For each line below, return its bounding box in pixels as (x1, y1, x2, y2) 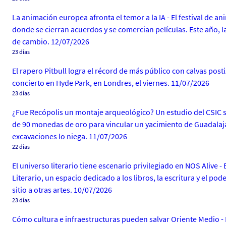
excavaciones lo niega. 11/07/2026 (12, 131, 127, 141)
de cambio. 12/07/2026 (12, 36, 89, 46)
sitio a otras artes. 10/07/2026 (12, 185, 112, 195)
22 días (12, 143, 30, 150)
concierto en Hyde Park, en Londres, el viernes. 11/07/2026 (12, 78, 209, 88)
